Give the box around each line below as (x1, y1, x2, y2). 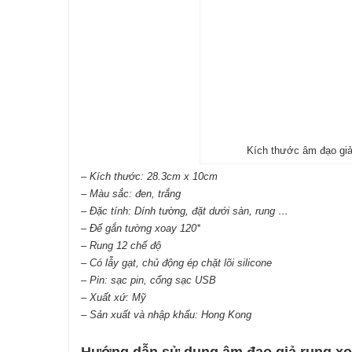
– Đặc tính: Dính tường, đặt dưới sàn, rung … (81, 204, 288, 217)
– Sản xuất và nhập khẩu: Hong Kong (81, 308, 251, 321)
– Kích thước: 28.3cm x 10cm (81, 170, 218, 182)
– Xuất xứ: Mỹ (81, 291, 146, 303)
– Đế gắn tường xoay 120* (81, 222, 200, 234)
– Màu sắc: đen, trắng (81, 187, 181, 200)
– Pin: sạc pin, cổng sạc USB (81, 273, 216, 286)
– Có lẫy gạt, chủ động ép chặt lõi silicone (81, 256, 272, 269)
